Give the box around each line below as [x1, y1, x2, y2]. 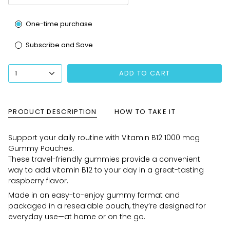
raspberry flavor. [8, 175, 68, 186]
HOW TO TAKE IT [114, 106, 176, 117]
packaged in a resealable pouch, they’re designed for [8, 200, 206, 211]
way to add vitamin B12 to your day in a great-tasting [8, 164, 204, 175]
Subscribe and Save [26, 40, 93, 50]
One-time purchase [26, 19, 92, 29]
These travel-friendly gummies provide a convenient [8, 154, 200, 164]
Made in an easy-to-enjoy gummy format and [8, 189, 180, 200]
